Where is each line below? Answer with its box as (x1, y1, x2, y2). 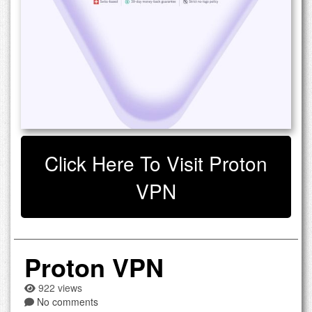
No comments (37, 294, 98, 309)
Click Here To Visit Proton (45, 148, 267, 177)
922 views (36, 280, 82, 295)
